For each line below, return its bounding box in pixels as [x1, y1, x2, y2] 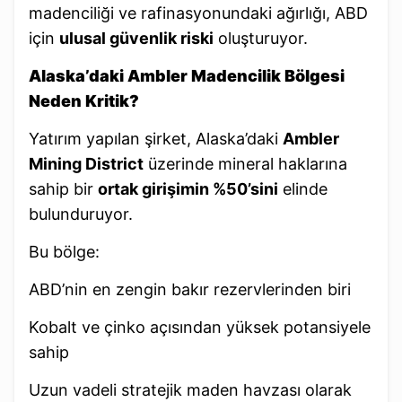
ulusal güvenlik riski [59, 28, 214, 48]
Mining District [29, 153, 144, 173]
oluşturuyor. [214, 28, 308, 48]
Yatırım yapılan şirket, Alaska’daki [29, 128, 283, 148]
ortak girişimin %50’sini [98, 179, 278, 198]
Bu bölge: [29, 241, 100, 261]
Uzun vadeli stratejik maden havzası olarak [29, 380, 352, 399]
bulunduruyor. [29, 204, 133, 223]
